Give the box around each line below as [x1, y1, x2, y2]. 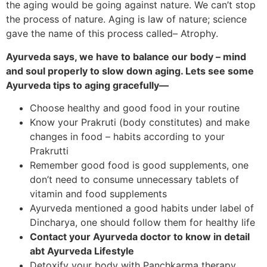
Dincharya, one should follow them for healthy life [30, 216, 255, 229]
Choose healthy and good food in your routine [30, 102, 240, 114]
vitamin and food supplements [30, 188, 167, 200]
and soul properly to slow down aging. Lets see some [6, 64, 254, 77]
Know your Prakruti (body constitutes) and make [30, 116, 250, 129]
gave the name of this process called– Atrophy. [6, 27, 218, 40]
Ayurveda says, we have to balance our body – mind [6, 50, 246, 63]
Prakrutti [30, 145, 69, 157]
